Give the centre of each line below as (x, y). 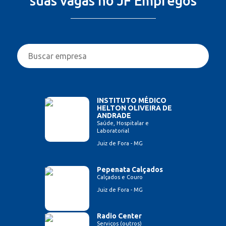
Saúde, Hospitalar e (123, 123)
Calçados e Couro (120, 177)
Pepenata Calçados (130, 169)
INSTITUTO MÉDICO (132, 100)
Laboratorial (113, 130)
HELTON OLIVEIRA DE (134, 108)
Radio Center (119, 216)
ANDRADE (114, 115)
